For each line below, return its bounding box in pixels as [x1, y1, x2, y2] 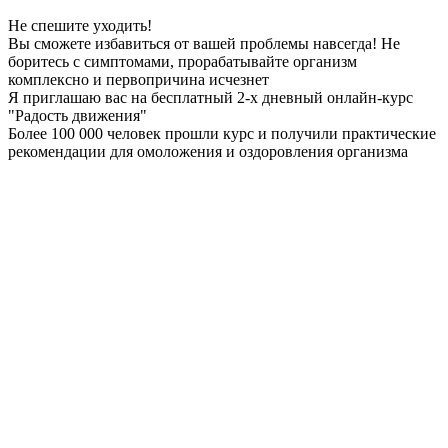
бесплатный [151, 89, 233, 107]
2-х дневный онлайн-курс [233, 89, 413, 107]
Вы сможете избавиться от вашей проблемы [8, 35, 313, 53]
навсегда [313, 35, 372, 53]
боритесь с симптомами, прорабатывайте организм [8, 53, 357, 71]
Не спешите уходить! [8, 17, 152, 35]
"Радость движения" [8, 107, 147, 125]
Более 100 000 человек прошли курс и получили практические [8, 125, 436, 143]
